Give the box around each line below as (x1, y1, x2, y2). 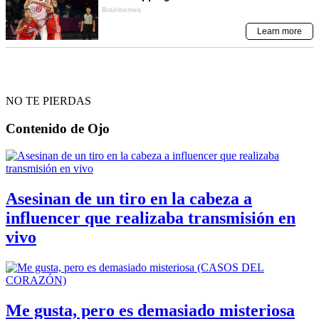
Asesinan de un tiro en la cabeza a (6, 189, 252, 209)
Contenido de (6, 120, 84, 136)
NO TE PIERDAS (6, 95, 91, 108)
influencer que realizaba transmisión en (6, 209, 296, 228)
